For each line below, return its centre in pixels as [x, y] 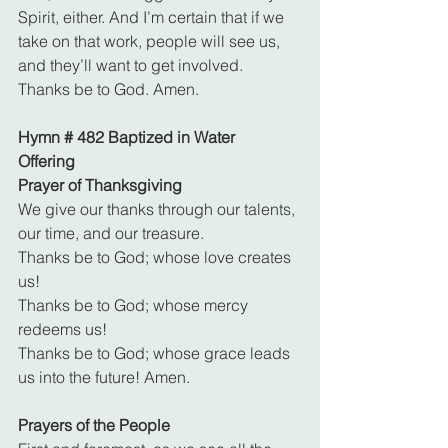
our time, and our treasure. [111, 233]
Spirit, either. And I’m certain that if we [153, 17]
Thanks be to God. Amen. [108, 89]
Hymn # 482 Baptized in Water [126, 137]
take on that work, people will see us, [151, 41]
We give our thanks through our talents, [158, 209]
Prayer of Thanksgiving [100, 185]
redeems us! [62, 329]
